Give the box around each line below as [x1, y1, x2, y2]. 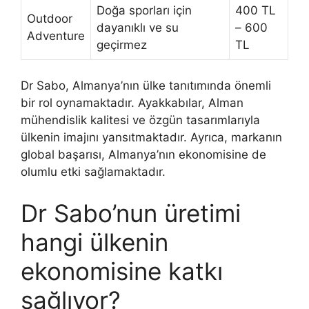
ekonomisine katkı [21, 256, 223, 286]
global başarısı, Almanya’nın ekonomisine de [21, 148, 266, 162]
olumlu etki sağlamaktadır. [21, 165, 166, 179]
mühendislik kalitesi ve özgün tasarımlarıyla [21, 113, 260, 128]
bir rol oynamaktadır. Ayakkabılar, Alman [21, 96, 243, 110]
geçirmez [97, 37, 147, 52]
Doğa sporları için [97, 3, 192, 17]
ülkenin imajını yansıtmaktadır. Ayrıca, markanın [21, 130, 282, 145]
